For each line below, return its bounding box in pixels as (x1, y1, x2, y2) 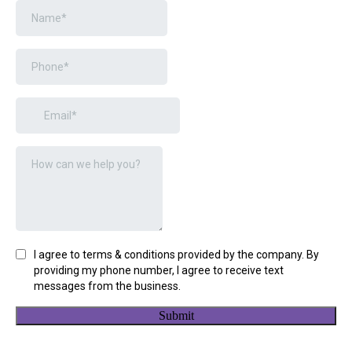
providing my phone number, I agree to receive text (34, 264, 284, 277)
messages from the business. (34, 280, 181, 292)
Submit (158, 309, 194, 322)
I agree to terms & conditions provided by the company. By (34, 248, 319, 261)
